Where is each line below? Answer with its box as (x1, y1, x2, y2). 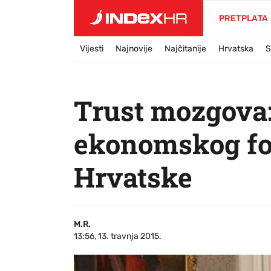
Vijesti (80, 44, 103, 54)
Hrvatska (218, 44, 253, 54)
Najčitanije (165, 44, 206, 54)
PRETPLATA (219, 13, 269, 24)
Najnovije (116, 44, 152, 54)
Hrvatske (74, 159, 192, 195)
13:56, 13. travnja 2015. (74, 231, 162, 241)
